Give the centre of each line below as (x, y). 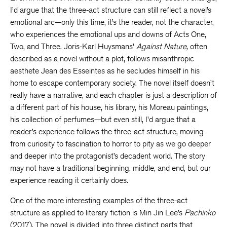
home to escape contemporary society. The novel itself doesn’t (112, 83)
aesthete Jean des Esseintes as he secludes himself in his (105, 71)
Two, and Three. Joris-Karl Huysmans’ (73, 46)
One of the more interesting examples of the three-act (99, 200)
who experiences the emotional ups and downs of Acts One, (108, 34)
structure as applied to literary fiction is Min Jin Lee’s (97, 213)
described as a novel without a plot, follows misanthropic (102, 59)
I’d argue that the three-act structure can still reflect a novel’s (111, 10)
